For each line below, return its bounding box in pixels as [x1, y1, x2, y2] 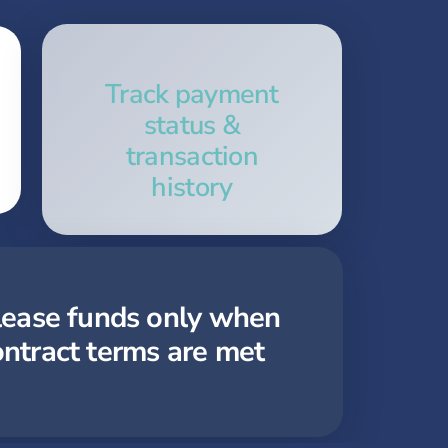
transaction [125, 138, 258, 175]
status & [143, 107, 241, 144]
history [151, 169, 233, 206]
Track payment [105, 76, 279, 113]
